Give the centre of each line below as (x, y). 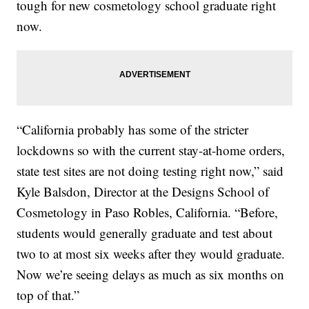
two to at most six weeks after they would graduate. (151, 253)
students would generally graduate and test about (145, 232)
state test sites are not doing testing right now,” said (150, 170)
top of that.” (48, 295)
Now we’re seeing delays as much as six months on (151, 274)
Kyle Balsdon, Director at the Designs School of (143, 191)
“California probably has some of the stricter (133, 129)
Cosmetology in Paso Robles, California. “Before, (148, 212)
